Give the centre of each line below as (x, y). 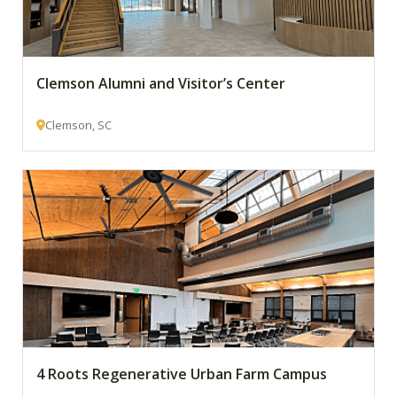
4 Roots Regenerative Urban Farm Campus (182, 374)
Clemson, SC (78, 125)
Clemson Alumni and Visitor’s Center (161, 83)
